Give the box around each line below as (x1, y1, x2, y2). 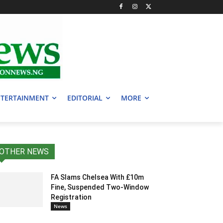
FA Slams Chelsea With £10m (51, 173, 144, 182)
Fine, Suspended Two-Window (51, 183, 149, 192)
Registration (51, 193, 92, 202)
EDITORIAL (67, 93, 103, 103)
